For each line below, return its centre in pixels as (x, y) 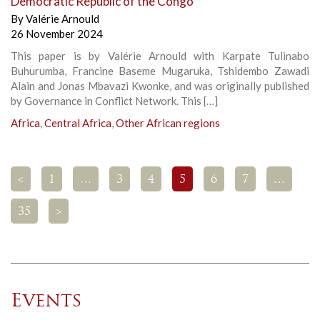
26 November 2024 (57, 34)
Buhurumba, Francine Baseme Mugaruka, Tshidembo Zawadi (160, 71)
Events (46, 302)
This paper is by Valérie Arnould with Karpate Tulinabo (160, 56)
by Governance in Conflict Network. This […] (114, 101)
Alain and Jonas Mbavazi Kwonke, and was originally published (160, 86)
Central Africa (78, 123)
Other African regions (168, 123)
